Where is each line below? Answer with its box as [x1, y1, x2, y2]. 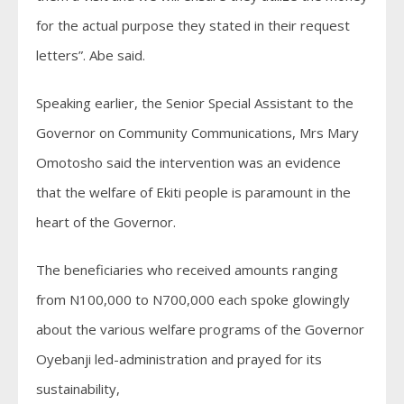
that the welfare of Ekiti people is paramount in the [36, 182, 351, 201]
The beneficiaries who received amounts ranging [36, 260, 338, 279]
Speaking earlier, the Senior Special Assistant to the [36, 93, 353, 112]
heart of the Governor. [36, 212, 176, 231]
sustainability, [36, 379, 120, 398]
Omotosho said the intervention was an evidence [36, 152, 341, 171]
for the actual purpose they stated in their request [36, 15, 350, 34]
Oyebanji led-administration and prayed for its [36, 349, 322, 368]
